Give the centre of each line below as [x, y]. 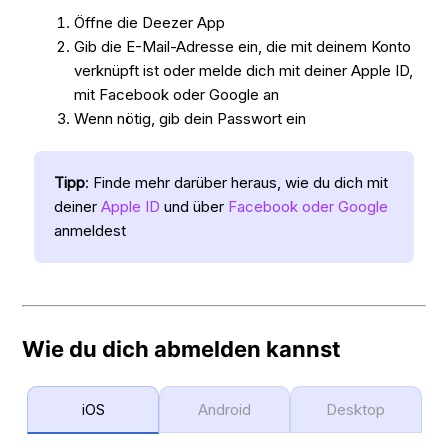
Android [224, 409]
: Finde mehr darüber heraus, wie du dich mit [237, 182]
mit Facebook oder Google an [177, 94]
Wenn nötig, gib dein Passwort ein [190, 118]
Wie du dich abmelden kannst [182, 349]
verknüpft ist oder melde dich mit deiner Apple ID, [244, 70]
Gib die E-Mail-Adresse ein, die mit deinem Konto [243, 46]
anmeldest [90, 230]
